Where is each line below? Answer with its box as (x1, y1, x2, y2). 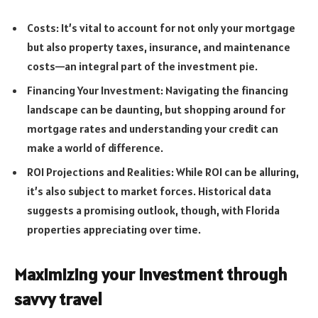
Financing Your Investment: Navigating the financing (27, 83, 288, 98)
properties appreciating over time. (27, 222, 201, 237)
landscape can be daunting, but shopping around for (27, 102, 285, 117)
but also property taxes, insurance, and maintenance (27, 40, 290, 55)
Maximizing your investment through (14, 263, 287, 286)
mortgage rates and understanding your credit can (27, 121, 278, 136)
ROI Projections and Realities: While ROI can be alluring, (27, 165, 299, 180)
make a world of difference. (27, 141, 163, 155)
